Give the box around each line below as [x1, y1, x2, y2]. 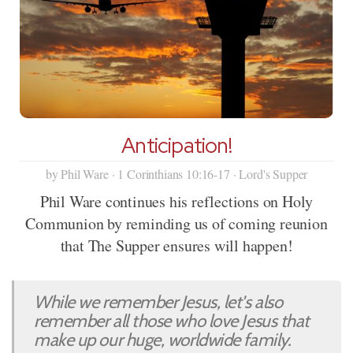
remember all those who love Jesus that [34, 310, 310, 333]
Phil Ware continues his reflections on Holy [39, 191, 314, 213]
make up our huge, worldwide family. [34, 329, 292, 351]
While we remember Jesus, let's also [34, 291, 283, 314]
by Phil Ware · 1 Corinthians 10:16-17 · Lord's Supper [45, 165, 308, 183]
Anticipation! [121, 132, 232, 160]
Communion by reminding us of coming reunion [25, 213, 328, 235]
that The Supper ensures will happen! [60, 235, 293, 257]
